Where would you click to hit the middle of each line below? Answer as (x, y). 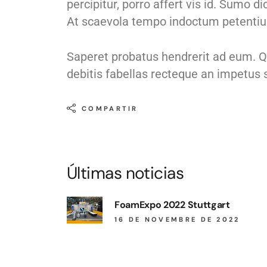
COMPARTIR (110, 108)
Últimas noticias (125, 173)
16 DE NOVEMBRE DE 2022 (177, 219)
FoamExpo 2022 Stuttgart (172, 204)
